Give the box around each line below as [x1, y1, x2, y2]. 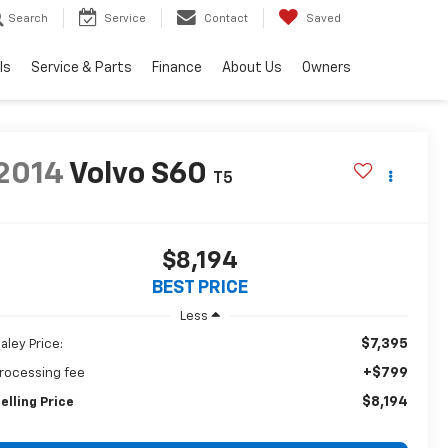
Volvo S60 [68, 160, 207, 191]
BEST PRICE [151, 279, 248, 298]
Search [8, 13, 48, 25]
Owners [302, 61, 351, 76]
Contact [204, 13, 248, 25]
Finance [152, 61, 202, 76]
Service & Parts [31, 61, 132, 76]
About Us [222, 61, 282, 76]
